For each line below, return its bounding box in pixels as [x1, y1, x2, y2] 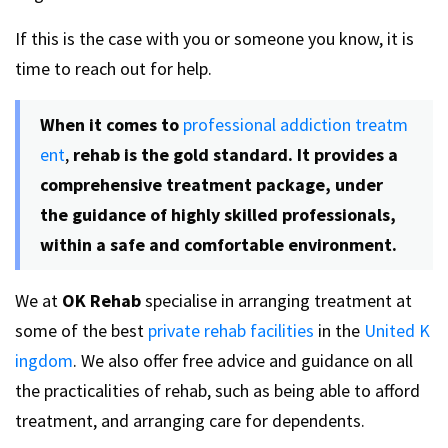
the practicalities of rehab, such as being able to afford [15, 379, 420, 402]
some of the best [15, 319, 148, 342]
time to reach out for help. [15, 57, 212, 80]
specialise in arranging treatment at [141, 289, 412, 312]
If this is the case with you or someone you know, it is [15, 27, 414, 50]
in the [314, 319, 364, 342]
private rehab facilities [148, 319, 314, 342]
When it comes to [40, 113, 179, 136]
